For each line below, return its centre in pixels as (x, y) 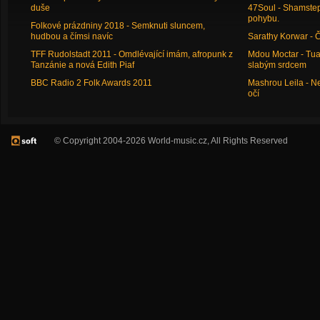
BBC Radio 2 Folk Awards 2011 (91, 83)
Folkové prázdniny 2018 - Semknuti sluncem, (117, 26)
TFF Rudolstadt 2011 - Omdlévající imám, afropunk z (131, 54)
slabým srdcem (277, 65)
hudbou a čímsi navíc (71, 36)
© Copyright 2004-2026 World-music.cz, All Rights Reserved (171, 141)
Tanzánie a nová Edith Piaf (82, 65)
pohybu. (263, 19)
